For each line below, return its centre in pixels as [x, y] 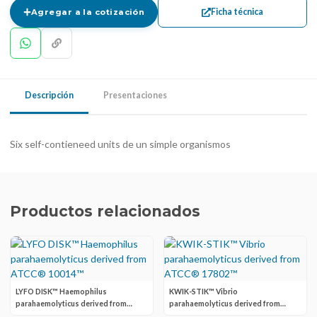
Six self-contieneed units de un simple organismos [120, 144]
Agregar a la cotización [88, 12]
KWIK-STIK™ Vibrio [203, 292]
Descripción [49, 95]
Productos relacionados [105, 211]
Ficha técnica [237, 12]
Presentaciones [135, 95]
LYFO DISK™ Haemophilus [61, 292]
